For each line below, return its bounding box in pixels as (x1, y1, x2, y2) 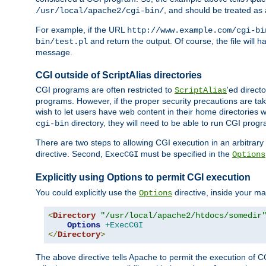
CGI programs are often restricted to (36, 85, 175, 95)
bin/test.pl (36, 37, 88, 47)
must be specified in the (138, 149, 232, 159)
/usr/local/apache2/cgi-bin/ (36, 6, 164, 16)
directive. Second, (36, 149, 105, 159)
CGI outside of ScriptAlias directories (36, 70, 202, 81)
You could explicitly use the (36, 187, 139, 197)
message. (36, 47, 72, 58)
